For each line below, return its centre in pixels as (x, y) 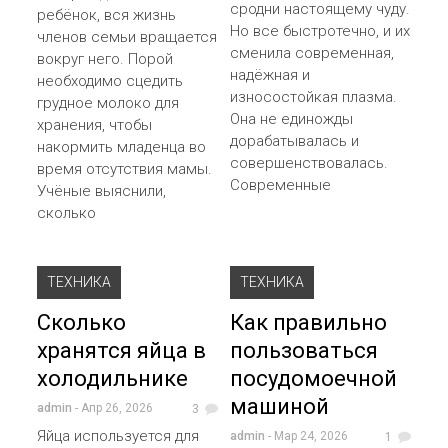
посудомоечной (314, 378)
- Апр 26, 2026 (113, 407)
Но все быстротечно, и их (320, 30)
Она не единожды (292, 118)
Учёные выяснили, (102, 190)
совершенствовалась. (309, 162)
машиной (280, 406)
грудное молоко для (108, 102)
